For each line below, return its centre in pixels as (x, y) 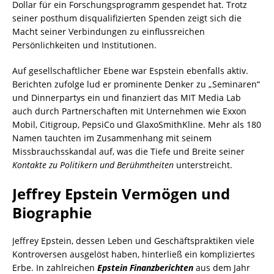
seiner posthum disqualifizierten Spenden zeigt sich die (127, 18)
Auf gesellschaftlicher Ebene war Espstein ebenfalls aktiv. (130, 71)
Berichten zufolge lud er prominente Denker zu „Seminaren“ (136, 84)
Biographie (52, 213)
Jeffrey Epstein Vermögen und (121, 194)
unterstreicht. (203, 165)
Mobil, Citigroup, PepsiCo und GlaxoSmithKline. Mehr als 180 (137, 125)
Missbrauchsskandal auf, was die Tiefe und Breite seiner (128, 152)
